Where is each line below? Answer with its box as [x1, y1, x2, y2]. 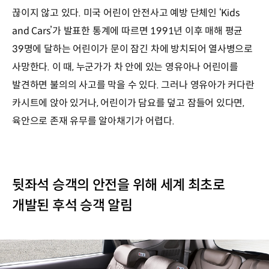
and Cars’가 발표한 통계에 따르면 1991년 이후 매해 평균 [12, 25, 243, 37]
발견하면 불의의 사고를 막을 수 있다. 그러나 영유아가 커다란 [12, 79, 255, 91]
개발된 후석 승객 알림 [12, 197, 133, 214]
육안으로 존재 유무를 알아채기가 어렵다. [12, 115, 175, 127]
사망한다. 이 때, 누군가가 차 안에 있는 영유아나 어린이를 [12, 61, 239, 73]
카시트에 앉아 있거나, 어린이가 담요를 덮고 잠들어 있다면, [12, 97, 245, 109]
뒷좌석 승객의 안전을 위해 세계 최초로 [12, 177, 225, 193]
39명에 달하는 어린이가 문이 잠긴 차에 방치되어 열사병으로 [12, 43, 253, 55]
